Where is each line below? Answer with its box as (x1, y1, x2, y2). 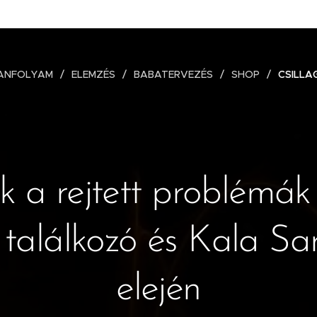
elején (116, 271, 201, 309)
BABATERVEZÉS (134, 68, 213, 81)
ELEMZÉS (71, 68, 115, 81)
